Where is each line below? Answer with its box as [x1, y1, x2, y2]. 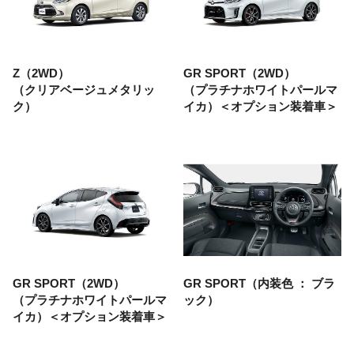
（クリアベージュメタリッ [13, 83, 155, 97]
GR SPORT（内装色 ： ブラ [183, 276, 335, 290]
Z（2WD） [13, 66, 70, 81]
